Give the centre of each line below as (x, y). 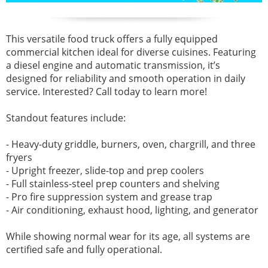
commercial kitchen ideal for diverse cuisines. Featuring (131, 52)
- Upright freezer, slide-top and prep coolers (105, 170)
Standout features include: (66, 118)
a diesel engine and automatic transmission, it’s (113, 65)
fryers (19, 157)
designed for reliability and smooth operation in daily (126, 78)
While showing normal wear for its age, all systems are (128, 236)
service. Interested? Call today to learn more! (106, 91)
